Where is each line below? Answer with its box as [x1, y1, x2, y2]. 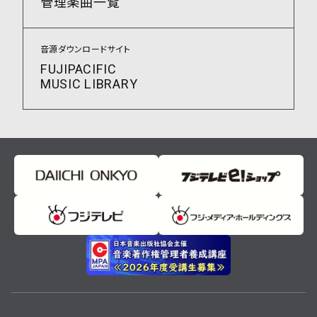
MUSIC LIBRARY [40, 75, 138, 95]
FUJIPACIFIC [40, 60, 117, 80]
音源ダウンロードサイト [40, 43, 131, 57]
